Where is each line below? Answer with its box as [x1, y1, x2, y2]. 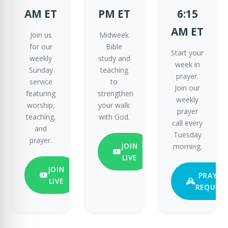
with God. [98, 112, 130, 122]
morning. [173, 141, 202, 151]
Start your [171, 48, 204, 58]
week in [175, 60, 200, 69]
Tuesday [173, 130, 202, 139]
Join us [30, 30, 52, 40]
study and [98, 53, 130, 63]
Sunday [28, 65, 53, 75]
